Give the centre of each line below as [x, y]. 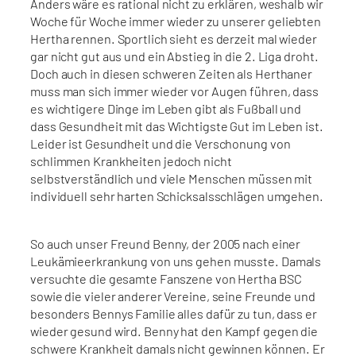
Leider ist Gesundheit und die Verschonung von [161, 143]
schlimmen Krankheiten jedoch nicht [131, 161]
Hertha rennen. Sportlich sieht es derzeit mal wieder [174, 38]
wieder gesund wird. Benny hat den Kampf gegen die [174, 331]
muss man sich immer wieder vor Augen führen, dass [175, 91]
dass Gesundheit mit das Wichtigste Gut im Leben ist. [177, 126]
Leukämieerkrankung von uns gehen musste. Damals [176, 261]
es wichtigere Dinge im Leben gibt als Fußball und [166, 108]
